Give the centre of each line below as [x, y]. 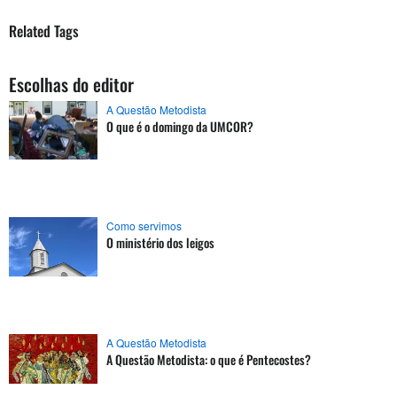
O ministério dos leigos [160, 243]
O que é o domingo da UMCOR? [180, 126]
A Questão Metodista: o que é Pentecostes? [209, 359]
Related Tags [44, 30]
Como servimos [144, 226]
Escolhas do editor [71, 84]
